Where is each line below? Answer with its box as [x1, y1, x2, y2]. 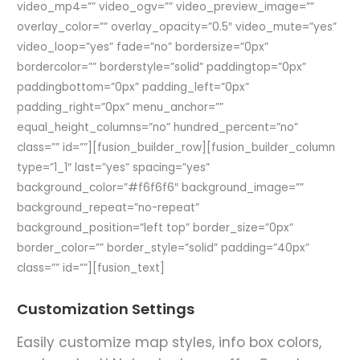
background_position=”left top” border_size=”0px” [17, 219, 294, 235]
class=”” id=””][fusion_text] [17, 260, 166, 276]
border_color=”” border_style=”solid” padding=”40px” [17, 239, 310, 256]
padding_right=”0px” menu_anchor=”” [17, 99, 224, 115]
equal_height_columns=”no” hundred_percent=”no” [17, 119, 299, 135]
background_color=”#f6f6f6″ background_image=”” [17, 179, 305, 195]
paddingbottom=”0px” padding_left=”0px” [17, 79, 250, 95]
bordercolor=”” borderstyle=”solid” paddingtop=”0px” [17, 59, 307, 75]
